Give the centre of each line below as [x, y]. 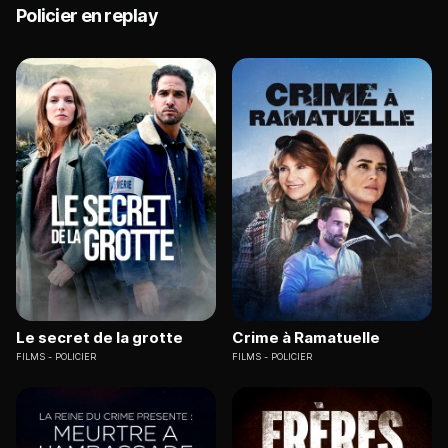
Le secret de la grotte [99, 337]
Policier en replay [87, 16]
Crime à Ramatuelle [306, 337]
